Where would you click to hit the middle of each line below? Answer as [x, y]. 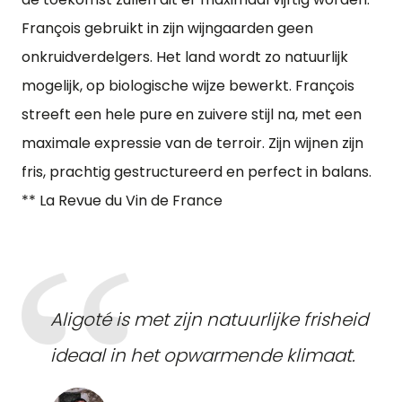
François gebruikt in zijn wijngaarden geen [167, 28]
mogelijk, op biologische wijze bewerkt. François [188, 86]
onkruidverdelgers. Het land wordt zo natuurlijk [185, 57]
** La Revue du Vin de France [122, 201]
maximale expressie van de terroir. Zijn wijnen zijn [192, 143]
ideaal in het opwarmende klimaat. [203, 355]
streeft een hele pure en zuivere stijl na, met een [192, 114]
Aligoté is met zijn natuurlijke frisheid [209, 319]
